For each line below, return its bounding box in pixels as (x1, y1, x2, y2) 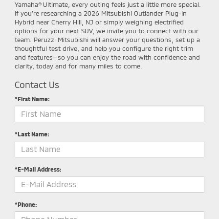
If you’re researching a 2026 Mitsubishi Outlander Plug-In (15, 9, 187, 17)
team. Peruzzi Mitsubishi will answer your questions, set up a (15, 35, 200, 44)
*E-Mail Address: (15, 165, 62, 173)
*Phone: (15, 200, 37, 208)
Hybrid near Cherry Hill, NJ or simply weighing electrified (15, 18, 184, 26)
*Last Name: (15, 130, 49, 137)
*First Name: (15, 95, 50, 102)
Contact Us (15, 79, 59, 90)
